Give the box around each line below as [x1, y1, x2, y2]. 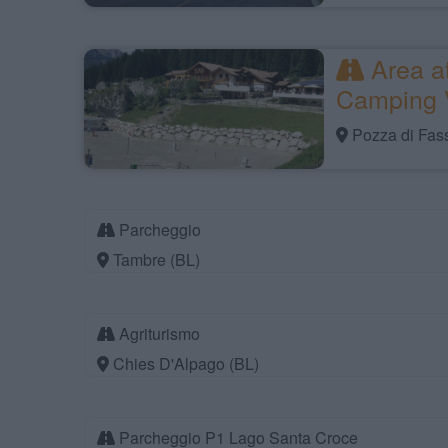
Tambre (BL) [109, 248, 200, 271]
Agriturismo [115, 322, 200, 345]
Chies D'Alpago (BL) [109, 352, 259, 375]
